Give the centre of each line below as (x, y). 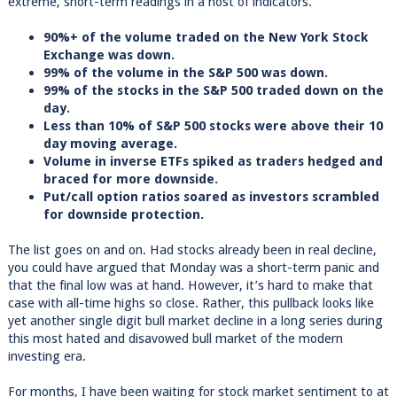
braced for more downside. (130, 179)
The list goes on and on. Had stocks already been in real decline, (192, 249)
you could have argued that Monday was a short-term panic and (193, 267)
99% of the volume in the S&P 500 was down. (185, 72)
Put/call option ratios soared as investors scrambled (211, 196)
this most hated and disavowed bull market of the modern (175, 338)
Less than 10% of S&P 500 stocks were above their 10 (213, 125)
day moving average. (110, 143)
